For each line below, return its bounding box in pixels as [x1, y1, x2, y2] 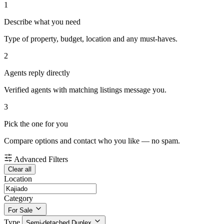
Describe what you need [4, 17, 80, 26]
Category [4, 194, 33, 203]
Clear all [8, 165, 31, 173]
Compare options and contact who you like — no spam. [4, 136, 180, 145]
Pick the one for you [4, 119, 68, 128]
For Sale [8, 206, 32, 214]
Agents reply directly [4, 68, 70, 77]
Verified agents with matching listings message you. [4, 85, 166, 94]
